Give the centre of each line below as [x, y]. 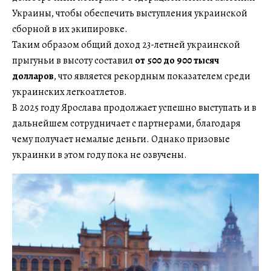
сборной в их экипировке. [70, 29]
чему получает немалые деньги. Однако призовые [121, 139]
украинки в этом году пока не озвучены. [100, 155]
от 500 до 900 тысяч [177, 60]
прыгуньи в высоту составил [73, 60]
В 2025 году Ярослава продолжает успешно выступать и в [134, 107]
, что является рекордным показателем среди [152, 76]
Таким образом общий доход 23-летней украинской [126, 44]
